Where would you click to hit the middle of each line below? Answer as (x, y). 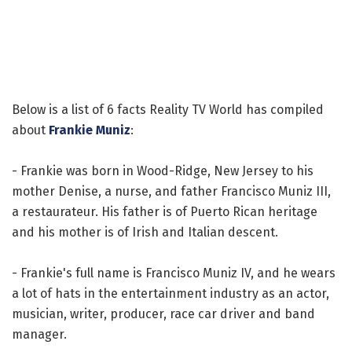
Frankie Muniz (90, 130)
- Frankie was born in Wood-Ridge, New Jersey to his (163, 171)
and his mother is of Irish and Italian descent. (145, 233)
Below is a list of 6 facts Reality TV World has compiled (168, 110)
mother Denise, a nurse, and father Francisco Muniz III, (171, 192)
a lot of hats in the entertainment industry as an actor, (170, 294)
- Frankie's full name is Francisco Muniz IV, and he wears (174, 273)
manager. (39, 335)
